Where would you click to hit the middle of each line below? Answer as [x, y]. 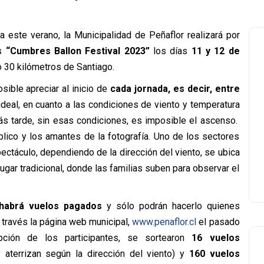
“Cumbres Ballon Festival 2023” [77, 51]
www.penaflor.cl [164, 222]
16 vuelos [212, 238]
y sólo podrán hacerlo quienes [173, 206]
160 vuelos [214, 254]
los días [170, 51]
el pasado [218, 222]
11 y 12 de [215, 51]
